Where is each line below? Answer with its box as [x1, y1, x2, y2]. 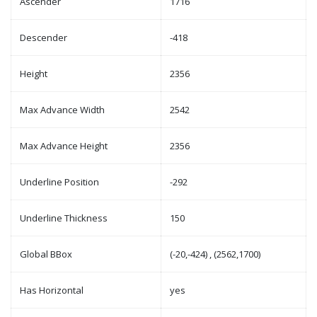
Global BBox [20, 248, 72, 260]
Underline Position [20, 175, 99, 188]
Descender [20, 31, 67, 44]
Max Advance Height [20, 139, 108, 152]
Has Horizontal [20, 284, 83, 296]
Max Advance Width [20, 103, 105, 116]
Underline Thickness [20, 212, 108, 224]
